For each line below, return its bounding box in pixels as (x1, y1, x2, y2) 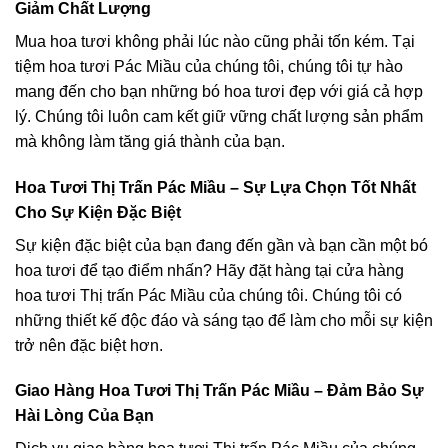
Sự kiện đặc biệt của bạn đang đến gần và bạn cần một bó (15, 236, 428, 254)
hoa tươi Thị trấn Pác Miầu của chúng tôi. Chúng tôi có (15, 286, 402, 304)
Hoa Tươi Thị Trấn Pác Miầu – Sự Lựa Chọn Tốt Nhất (15, 178, 416, 196)
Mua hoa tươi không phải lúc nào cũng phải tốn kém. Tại (15, 32, 415, 50)
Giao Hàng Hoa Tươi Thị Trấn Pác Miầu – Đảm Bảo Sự (15, 382, 424, 400)
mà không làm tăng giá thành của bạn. (15, 132, 285, 150)
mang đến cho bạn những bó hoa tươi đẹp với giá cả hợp (15, 82, 423, 100)
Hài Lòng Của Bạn (15, 407, 154, 425)
